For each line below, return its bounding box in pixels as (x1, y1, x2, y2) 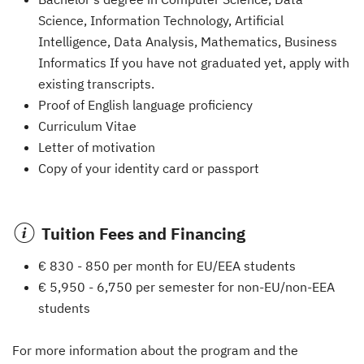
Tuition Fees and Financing (41, 222, 245, 245)
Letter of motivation (38, 138, 155, 155)
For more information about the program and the (12, 341, 298, 358)
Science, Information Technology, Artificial (38, 11, 284, 28)
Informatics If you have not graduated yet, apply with (38, 54, 349, 71)
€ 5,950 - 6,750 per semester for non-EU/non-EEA (38, 278, 335, 295)
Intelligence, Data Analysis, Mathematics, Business (38, 32, 337, 50)
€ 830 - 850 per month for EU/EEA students (38, 257, 296, 274)
